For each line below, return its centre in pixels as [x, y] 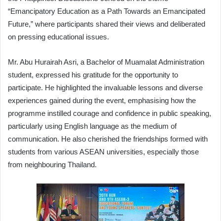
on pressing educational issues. [58, 37]
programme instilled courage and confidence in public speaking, [110, 113]
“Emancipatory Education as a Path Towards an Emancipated [107, 11]
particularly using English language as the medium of [92, 126]
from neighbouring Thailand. [52, 164]
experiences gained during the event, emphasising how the [102, 100]
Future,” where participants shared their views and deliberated [107, 24]
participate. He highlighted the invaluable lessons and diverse [105, 87]
